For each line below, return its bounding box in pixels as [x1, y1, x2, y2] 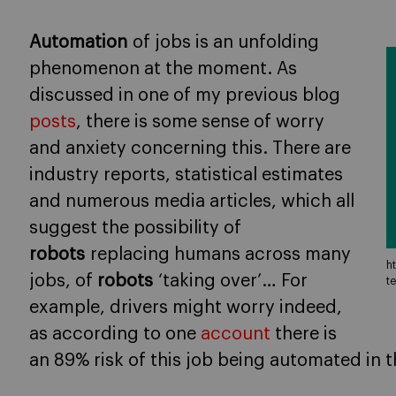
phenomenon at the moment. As [29, 60, 297, 78]
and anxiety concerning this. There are [29, 140, 351, 157]
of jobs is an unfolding [133, 34, 319, 51]
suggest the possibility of [29, 219, 241, 237]
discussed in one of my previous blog [29, 87, 340, 104]
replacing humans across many [90, 246, 351, 263]
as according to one [29, 325, 201, 343]
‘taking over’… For [158, 272, 308, 290]
